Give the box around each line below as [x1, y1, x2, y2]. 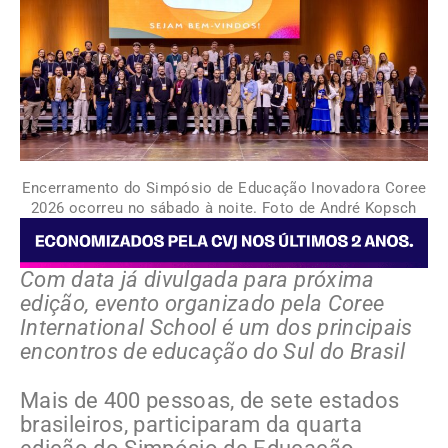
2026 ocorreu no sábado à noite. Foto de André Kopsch [31, 199, 417, 218]
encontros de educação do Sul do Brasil [20, 339, 405, 365]
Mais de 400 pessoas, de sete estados [20, 388, 400, 414]
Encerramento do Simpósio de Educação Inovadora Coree [21, 179, 427, 198]
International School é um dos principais [20, 315, 413, 341]
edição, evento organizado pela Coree [20, 291, 385, 317]
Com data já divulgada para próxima [20, 267, 375, 293]
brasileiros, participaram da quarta [20, 412, 362, 438]
